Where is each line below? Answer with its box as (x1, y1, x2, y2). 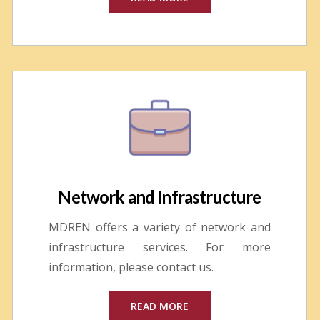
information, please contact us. (49, 259, 214, 275)
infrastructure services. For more (49, 239, 271, 255)
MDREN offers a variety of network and (49, 219, 271, 235)
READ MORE (131, 299, 189, 313)
